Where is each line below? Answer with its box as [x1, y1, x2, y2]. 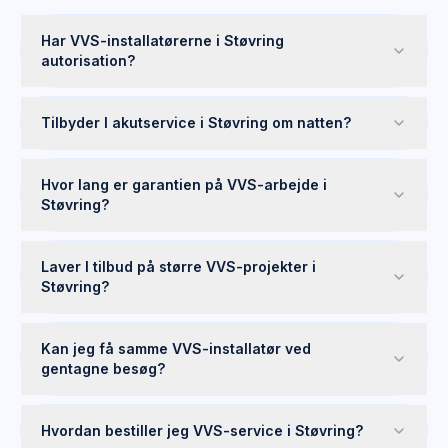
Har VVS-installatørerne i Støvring [41, 32, 284, 49]
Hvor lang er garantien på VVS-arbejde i [41, 176, 327, 193]
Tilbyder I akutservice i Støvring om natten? [41, 114, 351, 131]
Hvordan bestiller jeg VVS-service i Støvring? [41, 422, 363, 439]
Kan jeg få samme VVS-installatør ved [41, 340, 311, 357]
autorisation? [41, 52, 135, 69]
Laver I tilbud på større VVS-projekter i [41, 258, 316, 275]
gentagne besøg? [41, 360, 165, 377]
